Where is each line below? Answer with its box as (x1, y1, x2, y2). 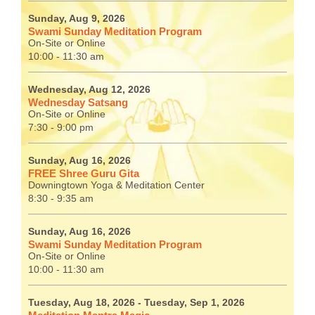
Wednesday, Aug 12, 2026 (28, 84, 150, 96)
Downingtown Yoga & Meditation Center (28, 180, 205, 191)
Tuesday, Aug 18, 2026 (28, 297, 135, 309)
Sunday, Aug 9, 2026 (28, 13, 125, 25)
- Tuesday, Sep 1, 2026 (138, 297, 245, 309)
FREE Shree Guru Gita (28, 167, 139, 180)
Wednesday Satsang (28, 96, 128, 109)
